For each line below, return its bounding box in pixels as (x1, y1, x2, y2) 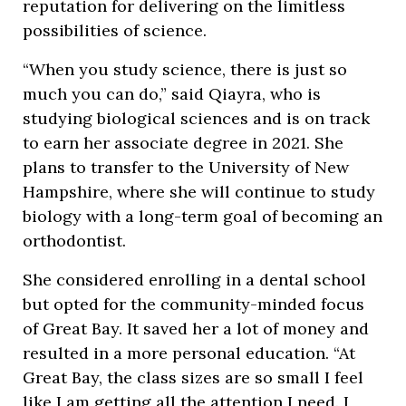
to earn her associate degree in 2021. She (23, 132, 343, 153)
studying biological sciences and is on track (23, 108, 370, 129)
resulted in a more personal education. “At (23, 343, 355, 363)
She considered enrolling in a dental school (23, 269, 366, 290)
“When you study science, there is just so (23, 59, 347, 80)
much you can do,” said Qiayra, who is (23, 83, 321, 104)
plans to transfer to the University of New (23, 157, 349, 178)
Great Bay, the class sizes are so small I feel (23, 367, 363, 388)
